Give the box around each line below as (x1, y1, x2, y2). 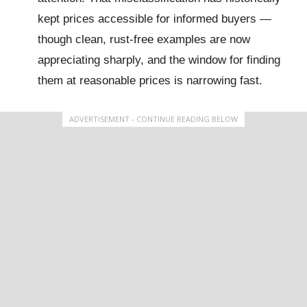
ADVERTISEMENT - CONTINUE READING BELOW (69, 114, 238, 124)
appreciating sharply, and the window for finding (38, 53, 280, 66)
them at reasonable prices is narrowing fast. (38, 74, 262, 87)
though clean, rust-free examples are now (38, 33, 250, 46)
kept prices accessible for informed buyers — (38, 12, 271, 25)
